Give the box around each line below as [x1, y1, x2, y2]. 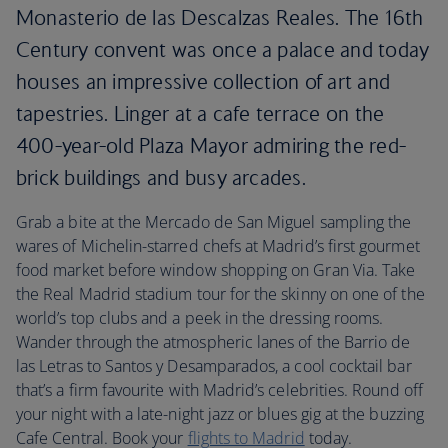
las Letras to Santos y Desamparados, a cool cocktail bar [16, 355, 412, 377]
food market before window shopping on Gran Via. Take [16, 259, 416, 281]
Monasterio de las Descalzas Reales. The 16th [16, 5, 424, 30]
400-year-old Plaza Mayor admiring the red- [16, 133, 407, 158]
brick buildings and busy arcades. [16, 165, 306, 190]
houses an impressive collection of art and [16, 69, 391, 94]
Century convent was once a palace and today [16, 37, 430, 62]
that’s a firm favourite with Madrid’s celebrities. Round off [16, 379, 423, 401]
